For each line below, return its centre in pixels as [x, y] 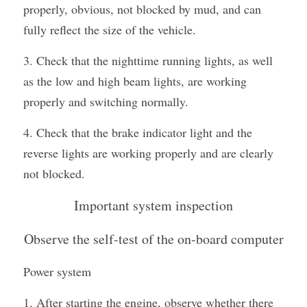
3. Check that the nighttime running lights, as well [148, 60]
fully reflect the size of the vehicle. [110, 29]
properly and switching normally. [106, 101]
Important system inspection [153, 205]
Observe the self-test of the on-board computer [153, 239]
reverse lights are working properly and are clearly [148, 153]
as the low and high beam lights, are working [135, 81]
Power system [57, 271]
